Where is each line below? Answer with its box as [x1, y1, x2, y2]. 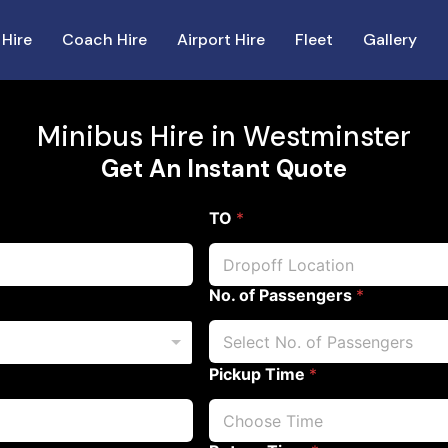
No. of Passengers [208, 285, 356, 305]
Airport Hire [177, 29, 265, 50]
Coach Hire [62, 29, 147, 50]
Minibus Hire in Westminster [37, 118, 411, 155]
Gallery [363, 29, 417, 50]
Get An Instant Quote [101, 153, 347, 184]
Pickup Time [208, 364, 309, 384]
